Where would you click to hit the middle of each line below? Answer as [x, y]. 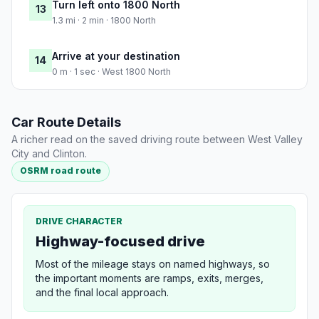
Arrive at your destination [116, 56]
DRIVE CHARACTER [79, 221]
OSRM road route [61, 171]
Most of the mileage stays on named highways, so [153, 263]
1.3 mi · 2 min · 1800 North [104, 21]
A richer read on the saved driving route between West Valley [157, 140]
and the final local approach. [102, 292]
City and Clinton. [49, 154]
